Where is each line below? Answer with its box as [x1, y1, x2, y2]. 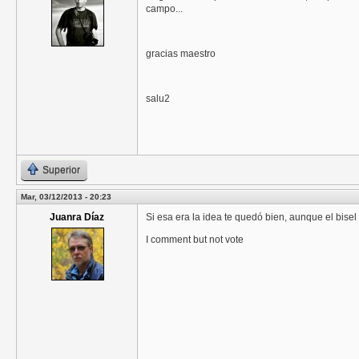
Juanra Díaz [50, 212, 104, 224]
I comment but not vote [146, 234, 244, 246]
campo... [146, 3, 183, 15]
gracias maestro [146, 48, 216, 60]
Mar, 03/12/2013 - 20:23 [21, 192, 111, 202]
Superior [42, 164, 80, 176]
